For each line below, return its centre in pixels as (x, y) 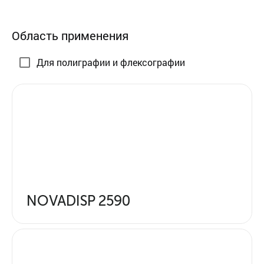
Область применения (70, 35)
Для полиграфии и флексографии (111, 62)
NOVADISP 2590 (78, 201)
